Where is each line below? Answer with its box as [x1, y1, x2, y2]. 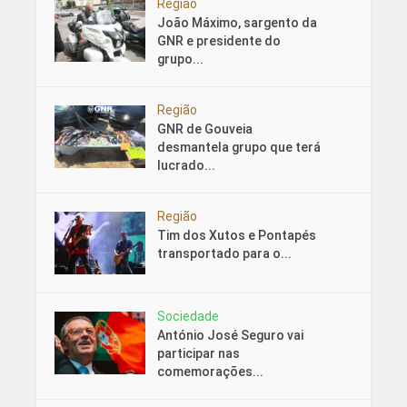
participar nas [156, 346, 240, 362]
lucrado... [156, 158, 215, 174]
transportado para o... [156, 246, 292, 262]
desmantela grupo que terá [156, 140, 321, 155]
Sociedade [156, 309, 219, 324]
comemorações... [156, 364, 263, 380]
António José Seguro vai [156, 328, 303, 343]
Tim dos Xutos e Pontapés [156, 228, 316, 243]
